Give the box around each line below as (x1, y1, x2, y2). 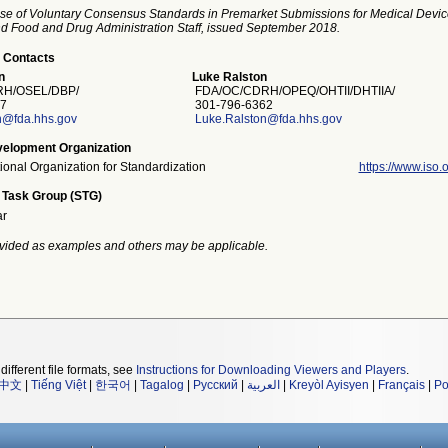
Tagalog (140, 378, 184, 392)
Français (378, 378, 425, 392)
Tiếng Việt (31, 378, 86, 392)
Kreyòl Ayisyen (289, 378, 369, 392)
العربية (247, 378, 280, 392)
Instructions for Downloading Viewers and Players (136, 363, 406, 377)
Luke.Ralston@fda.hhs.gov (194, 112, 342, 126)
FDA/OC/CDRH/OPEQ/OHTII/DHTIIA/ (188, 84, 395, 98)
